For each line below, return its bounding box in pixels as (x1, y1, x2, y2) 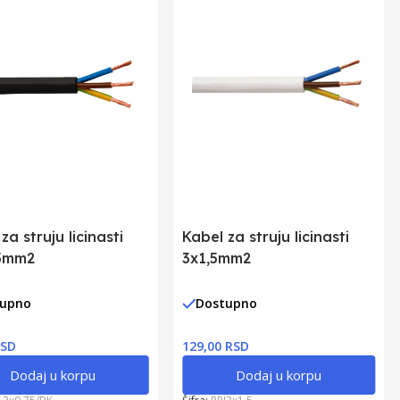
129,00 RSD (182, 337, 250, 354)
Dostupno (196, 295, 258, 312)
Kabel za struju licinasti (182, 227, 350, 246)
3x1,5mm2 (182, 248, 252, 267)
